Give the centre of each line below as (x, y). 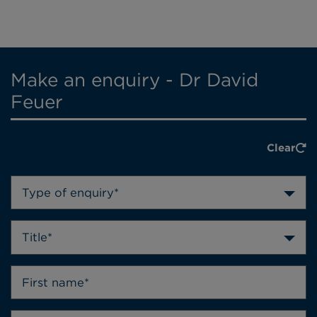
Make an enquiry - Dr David (134, 80)
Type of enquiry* (70, 192)
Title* (37, 237)
